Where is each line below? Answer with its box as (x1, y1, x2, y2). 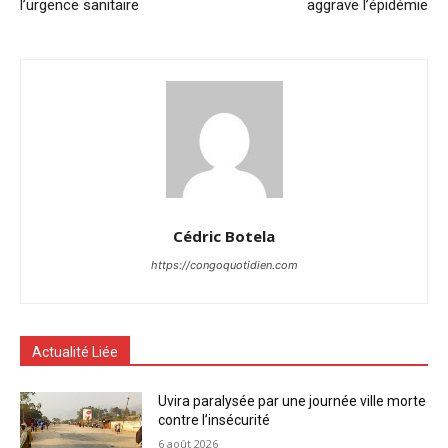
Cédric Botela (173, 225, 275, 246)
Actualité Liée (32, 343, 118, 360)
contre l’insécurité (158, 411, 271, 428)
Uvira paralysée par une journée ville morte (158, 392, 427, 409)
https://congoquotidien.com (150, 257, 298, 272)
